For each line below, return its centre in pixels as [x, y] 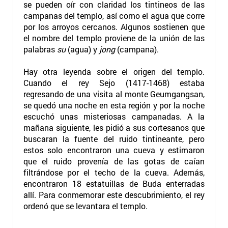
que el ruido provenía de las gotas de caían [114, 161]
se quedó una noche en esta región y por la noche [114, 105]
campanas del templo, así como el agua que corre [114, 16]
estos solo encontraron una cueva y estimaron [114, 150]
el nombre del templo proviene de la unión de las [114, 38]
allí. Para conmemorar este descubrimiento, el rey [114, 195]
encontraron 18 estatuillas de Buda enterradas [114, 183]
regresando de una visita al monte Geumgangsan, [114, 94]
